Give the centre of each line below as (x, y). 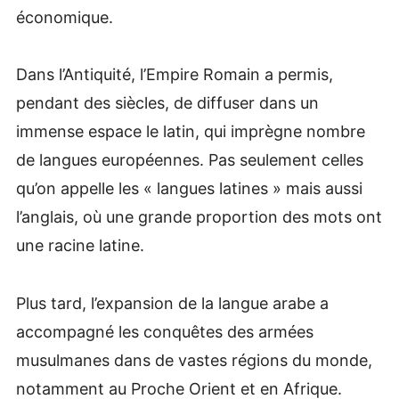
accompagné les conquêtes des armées (164, 331)
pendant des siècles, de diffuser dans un (167, 103)
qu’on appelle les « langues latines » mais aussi (189, 189)
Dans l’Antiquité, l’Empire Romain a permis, (174, 75)
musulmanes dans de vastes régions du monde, (194, 360)
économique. (64, 17)
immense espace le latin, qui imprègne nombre (190, 132)
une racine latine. (80, 246)
